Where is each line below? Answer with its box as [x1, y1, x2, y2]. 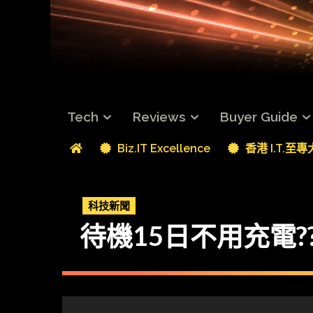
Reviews [132, 109, 186, 125]
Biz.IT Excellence [115, 141, 210, 155]
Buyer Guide [219, 109, 298, 125]
